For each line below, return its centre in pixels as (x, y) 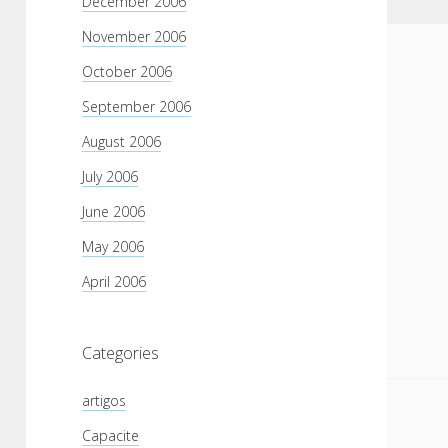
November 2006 (134, 36)
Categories (120, 353)
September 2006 (136, 106)
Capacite (110, 435)
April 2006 (114, 281)
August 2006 (121, 141)
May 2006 (113, 246)
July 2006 (110, 176)
